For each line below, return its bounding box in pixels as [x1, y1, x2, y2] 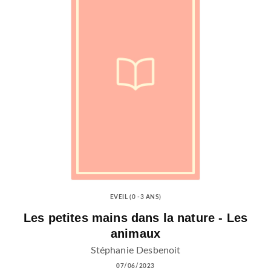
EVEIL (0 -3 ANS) [109, 194, 162, 201]
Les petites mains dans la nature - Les [23, 211, 248, 224]
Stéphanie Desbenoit [90, 245, 181, 255]
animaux [110, 226, 161, 240]
